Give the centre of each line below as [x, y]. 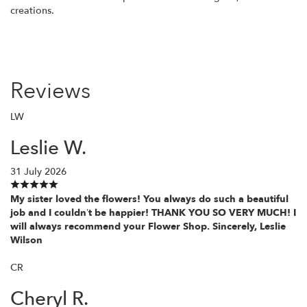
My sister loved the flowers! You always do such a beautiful [149, 199]
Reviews [50, 91]
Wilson [26, 240]
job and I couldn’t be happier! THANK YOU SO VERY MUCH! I [153, 212]
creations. [32, 10]
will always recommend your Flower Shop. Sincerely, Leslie [148, 226]
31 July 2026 [38, 171]
